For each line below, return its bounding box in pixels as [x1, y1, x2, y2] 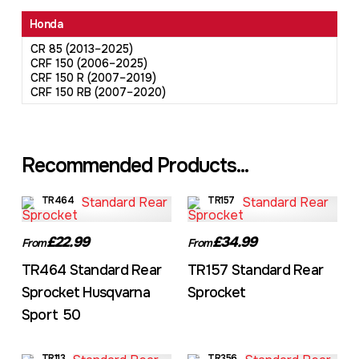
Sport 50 [21, 306, 81, 324]
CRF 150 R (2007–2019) [30, 71, 156, 85]
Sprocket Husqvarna [21, 284, 150, 301]
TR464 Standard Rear [21, 261, 162, 279]
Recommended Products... [21, 153, 248, 179]
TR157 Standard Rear [187, 261, 324, 279]
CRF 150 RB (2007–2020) [30, 85, 166, 99]
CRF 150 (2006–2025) [30, 56, 147, 71]
